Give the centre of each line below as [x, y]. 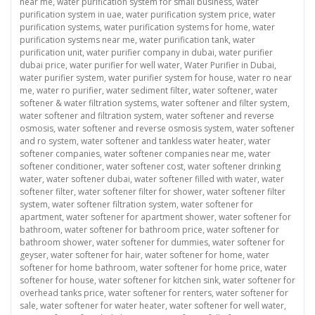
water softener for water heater [103, 306]
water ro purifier [69, 91]
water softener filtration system [114, 205]
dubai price [43, 65]
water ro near [265, 78]
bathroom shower [56, 243]
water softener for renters [160, 293]
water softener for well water [227, 306]
